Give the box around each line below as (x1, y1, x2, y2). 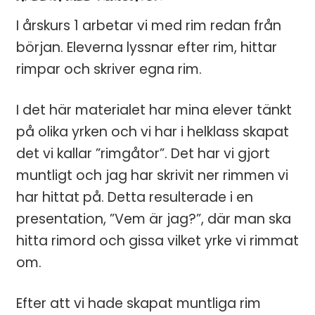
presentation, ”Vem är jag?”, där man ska (15, 209, 291, 229)
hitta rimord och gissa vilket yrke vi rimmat (15, 231, 299, 250)
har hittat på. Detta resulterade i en (15, 187, 253, 207)
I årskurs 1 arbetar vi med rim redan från (15, 15, 281, 35)
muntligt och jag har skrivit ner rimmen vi (15, 165, 288, 185)
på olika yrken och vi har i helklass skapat (15, 122, 289, 141)
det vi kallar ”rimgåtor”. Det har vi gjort (15, 143, 270, 163)
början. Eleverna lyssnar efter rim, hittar (15, 37, 277, 57)
